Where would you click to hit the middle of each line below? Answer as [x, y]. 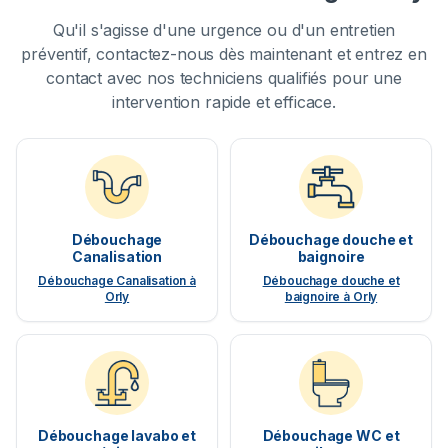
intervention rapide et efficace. [224, 102]
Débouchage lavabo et [117, 436]
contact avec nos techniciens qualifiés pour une [224, 78]
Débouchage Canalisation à [117, 281]
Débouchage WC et [331, 436]
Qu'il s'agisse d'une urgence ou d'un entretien [224, 30]
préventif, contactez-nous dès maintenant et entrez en [224, 54]
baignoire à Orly [331, 297]
